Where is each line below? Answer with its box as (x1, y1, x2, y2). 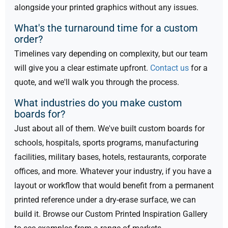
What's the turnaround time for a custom (14, 22, 198, 35)
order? (14, 33, 45, 46)
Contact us (150, 63, 189, 73)
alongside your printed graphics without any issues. (14, 3, 198, 13)
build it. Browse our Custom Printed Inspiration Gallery (14, 209, 208, 219)
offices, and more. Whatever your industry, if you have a (14, 166, 212, 177)
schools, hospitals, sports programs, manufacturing (14, 138, 198, 148)
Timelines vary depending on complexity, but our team (14, 49, 208, 59)
